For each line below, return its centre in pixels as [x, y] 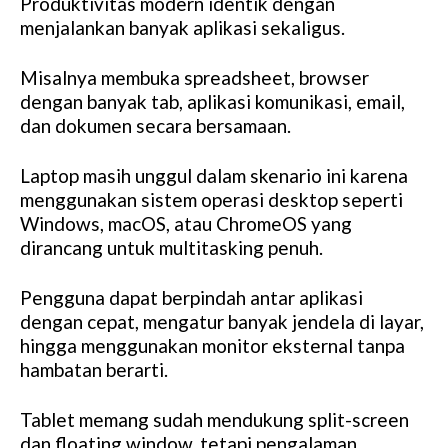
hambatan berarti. [94, 370]
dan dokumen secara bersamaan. [155, 126]
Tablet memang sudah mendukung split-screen [214, 420]
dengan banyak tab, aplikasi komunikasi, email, [212, 102]
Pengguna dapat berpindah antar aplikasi [191, 298]
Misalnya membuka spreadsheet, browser [194, 78]
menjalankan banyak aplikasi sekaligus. [182, 28]
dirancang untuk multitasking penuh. [171, 248]
